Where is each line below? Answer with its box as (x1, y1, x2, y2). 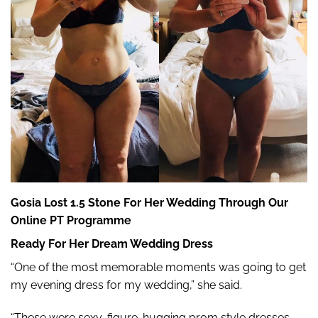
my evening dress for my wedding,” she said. (11, 278, 242, 292)
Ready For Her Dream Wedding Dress (11, 236, 213, 251)
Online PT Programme (11, 213, 131, 227)
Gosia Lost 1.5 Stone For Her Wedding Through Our (11, 195, 288, 209)
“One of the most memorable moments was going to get (11, 260, 306, 274)
